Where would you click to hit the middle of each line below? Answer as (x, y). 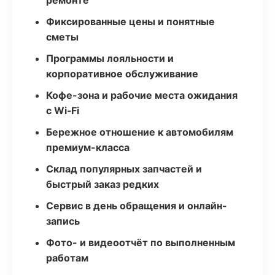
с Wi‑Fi (63, 110)
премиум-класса (88, 147)
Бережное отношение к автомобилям (140, 132)
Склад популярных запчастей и (124, 169)
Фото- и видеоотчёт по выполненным (141, 242)
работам (67, 258)
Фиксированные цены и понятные (130, 21)
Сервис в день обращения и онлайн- (137, 206)
